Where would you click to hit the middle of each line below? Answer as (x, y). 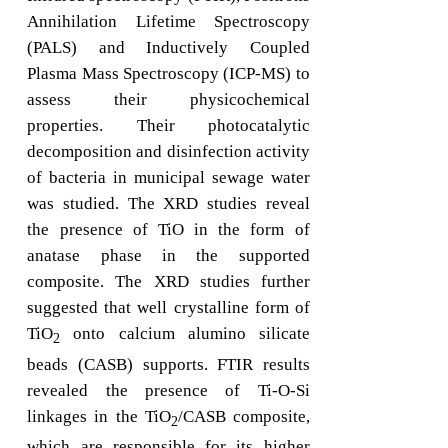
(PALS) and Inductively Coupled (168, 48)
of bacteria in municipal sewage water (168, 178)
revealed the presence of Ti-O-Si (168, 390)
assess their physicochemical (168, 100)
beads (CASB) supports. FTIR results (168, 364)
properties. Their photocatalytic (168, 126)
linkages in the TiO (99, 416)
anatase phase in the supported (168, 256)
